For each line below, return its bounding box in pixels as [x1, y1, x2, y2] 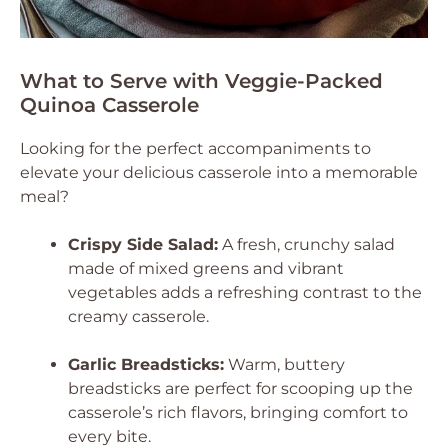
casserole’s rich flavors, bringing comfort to [68, 403, 408, 422]
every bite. [68, 427, 151, 446]
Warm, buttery [224, 355, 345, 374]
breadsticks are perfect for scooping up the [68, 379, 413, 398]
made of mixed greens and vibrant [68, 259, 344, 278]
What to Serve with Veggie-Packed [20, 69, 383, 93]
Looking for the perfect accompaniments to [20, 139, 371, 158]
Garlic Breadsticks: [68, 355, 224, 374]
